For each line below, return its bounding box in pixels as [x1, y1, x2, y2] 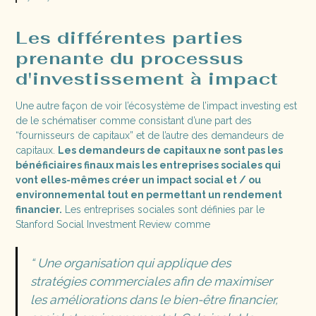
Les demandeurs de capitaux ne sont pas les [58, 144, 284, 156]
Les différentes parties [16, 25, 244, 49]
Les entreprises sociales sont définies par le [62, 203, 265, 215]
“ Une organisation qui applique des [30, 256, 231, 271]
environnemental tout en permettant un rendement [16, 188, 283, 200]
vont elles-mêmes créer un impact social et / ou [16, 174, 262, 186]
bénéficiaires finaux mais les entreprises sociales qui [16, 159, 281, 171]
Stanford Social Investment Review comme [16, 218, 211, 230]
